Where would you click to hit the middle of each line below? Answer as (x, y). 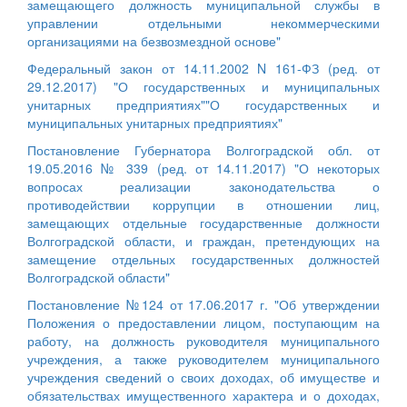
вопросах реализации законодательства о (203, 186)
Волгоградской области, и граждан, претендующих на (203, 240)
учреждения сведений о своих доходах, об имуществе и (203, 377)
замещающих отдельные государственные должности (203, 222)
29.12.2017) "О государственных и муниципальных (203, 86)
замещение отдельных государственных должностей (203, 258)
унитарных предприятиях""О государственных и (203, 104)
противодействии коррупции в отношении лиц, (203, 204)
